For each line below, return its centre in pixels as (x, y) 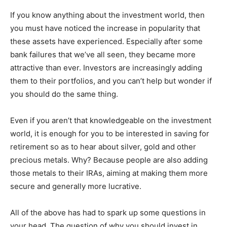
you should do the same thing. (64, 94)
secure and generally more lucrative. (76, 186)
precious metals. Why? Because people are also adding (109, 160)
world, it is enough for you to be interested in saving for (110, 134)
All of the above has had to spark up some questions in (108, 213)
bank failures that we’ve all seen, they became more (103, 55)
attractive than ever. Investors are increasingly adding (106, 68)
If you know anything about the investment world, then (107, 15)
